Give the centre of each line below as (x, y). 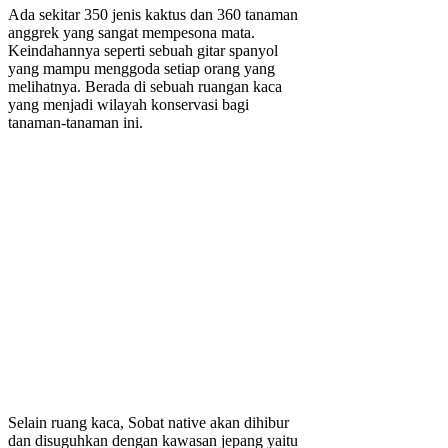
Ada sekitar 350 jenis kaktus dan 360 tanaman (153, 14)
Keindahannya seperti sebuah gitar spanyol (143, 50)
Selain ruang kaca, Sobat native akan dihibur (148, 422)
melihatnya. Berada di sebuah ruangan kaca (145, 86)
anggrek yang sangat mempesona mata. (131, 32)
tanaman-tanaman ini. (75, 122)
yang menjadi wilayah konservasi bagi (128, 104)
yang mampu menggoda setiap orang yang (141, 68)
